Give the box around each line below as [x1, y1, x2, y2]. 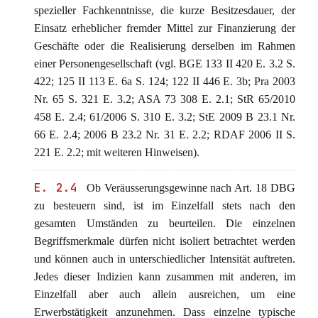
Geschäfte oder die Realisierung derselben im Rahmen [34, 40, 295, 52]
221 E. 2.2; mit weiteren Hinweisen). [34, 146, 199, 158]
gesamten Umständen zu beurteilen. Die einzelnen [34, 217, 295, 229]
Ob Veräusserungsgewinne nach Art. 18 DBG [82, 182, 296, 194]
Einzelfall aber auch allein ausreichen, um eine [34, 288, 295, 300]
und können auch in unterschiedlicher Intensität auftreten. [34, 253, 295, 265]
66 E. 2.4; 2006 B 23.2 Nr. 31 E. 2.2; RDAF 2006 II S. [34, 128, 295, 141]
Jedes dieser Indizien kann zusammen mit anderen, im [34, 270, 295, 283]
